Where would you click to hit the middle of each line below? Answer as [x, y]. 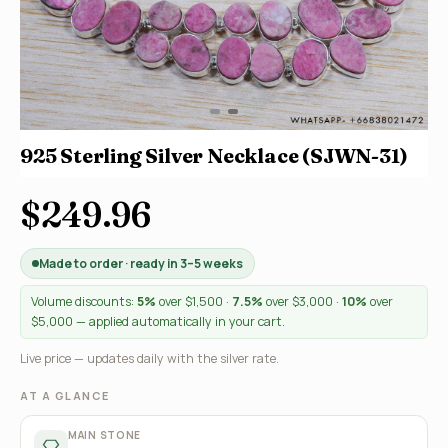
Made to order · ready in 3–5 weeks [141, 263]
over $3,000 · [302, 301]
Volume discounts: [84, 301]
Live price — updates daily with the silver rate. [149, 358]
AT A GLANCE [65, 395]
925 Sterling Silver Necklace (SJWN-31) [214, 155]
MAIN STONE [104, 435]
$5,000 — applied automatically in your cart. [158, 321]
